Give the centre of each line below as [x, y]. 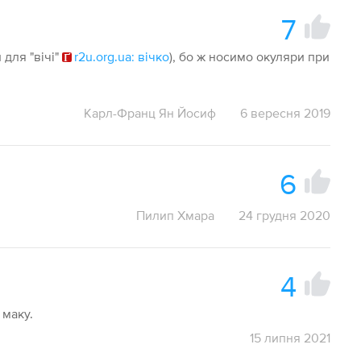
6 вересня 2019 [285, 113]
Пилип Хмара [175, 215]
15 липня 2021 [290, 338]
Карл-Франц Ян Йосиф [149, 113]
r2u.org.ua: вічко [122, 56]
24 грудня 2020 [284, 215]
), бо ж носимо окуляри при [250, 56]
